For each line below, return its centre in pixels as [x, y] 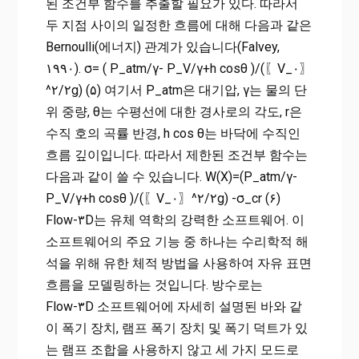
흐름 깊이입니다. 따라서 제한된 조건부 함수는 [176, 155]
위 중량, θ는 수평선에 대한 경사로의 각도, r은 [173, 112]
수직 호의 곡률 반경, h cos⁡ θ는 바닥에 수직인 [173, 134]
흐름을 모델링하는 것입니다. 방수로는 [154, 285]
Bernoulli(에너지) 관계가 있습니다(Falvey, [162, 47]
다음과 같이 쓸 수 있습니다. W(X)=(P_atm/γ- [171, 177]
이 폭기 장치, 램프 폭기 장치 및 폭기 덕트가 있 [176, 329]
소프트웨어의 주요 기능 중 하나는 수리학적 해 [177, 242]
